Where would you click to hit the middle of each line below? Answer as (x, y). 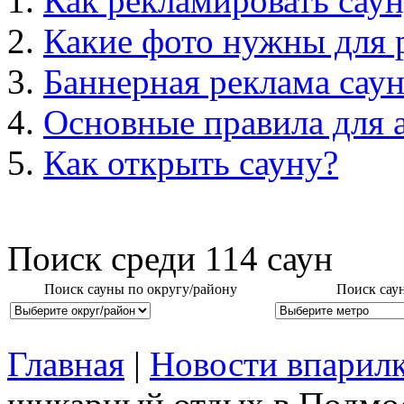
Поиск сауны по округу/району (141, 289)
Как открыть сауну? (191, 163)
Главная (66, 364)
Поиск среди (106, 258)
